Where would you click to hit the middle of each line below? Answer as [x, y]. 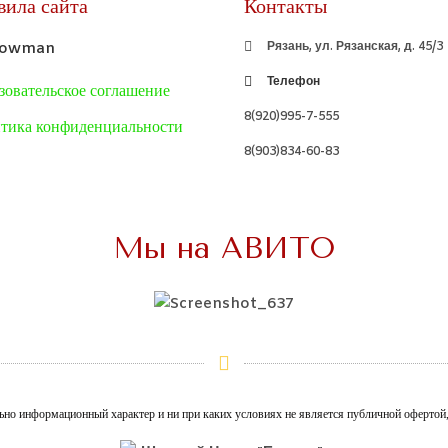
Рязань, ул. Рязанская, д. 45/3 [354, 46]
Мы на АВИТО [224, 247]
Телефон [293, 81]
